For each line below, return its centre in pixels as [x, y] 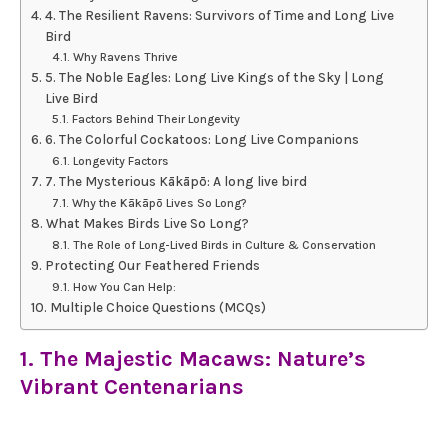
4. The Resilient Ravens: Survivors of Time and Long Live [219, 15]
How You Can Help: [124, 287]
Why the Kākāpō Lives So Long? [158, 203]
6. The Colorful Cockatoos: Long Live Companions [201, 139]
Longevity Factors [120, 161]
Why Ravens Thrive [125, 57]
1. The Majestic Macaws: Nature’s [193, 359]
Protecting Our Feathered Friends [152, 265]
